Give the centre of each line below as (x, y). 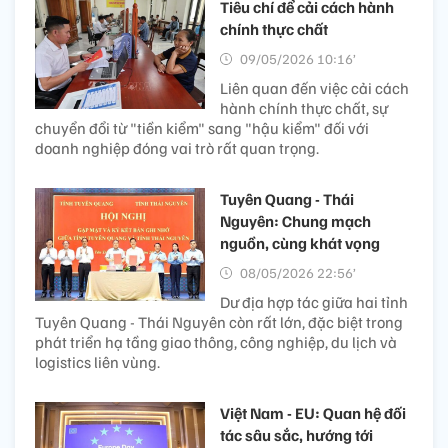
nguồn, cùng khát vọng (300, 242)
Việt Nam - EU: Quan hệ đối (313, 412)
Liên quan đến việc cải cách (314, 87)
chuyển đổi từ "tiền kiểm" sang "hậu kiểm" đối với (202, 127)
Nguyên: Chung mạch (295, 220)
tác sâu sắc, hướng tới (296, 434)
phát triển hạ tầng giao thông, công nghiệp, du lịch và (216, 341)
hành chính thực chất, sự (304, 107)
